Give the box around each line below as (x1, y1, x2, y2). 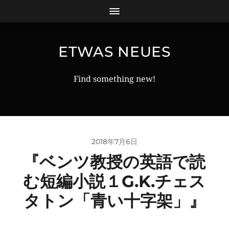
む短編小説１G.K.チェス (23, 171, 206, 191)
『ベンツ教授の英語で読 (23, 152, 206, 172)
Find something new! (74, 74, 155, 84)
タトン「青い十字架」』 (23, 191, 205, 211)
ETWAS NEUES (58, 43, 171, 60)
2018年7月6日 (91, 137, 138, 146)
